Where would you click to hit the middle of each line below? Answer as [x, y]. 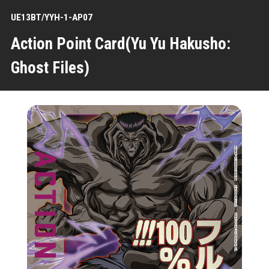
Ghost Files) [50, 68]
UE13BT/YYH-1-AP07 [51, 17]
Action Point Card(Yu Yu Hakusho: [120, 44]
